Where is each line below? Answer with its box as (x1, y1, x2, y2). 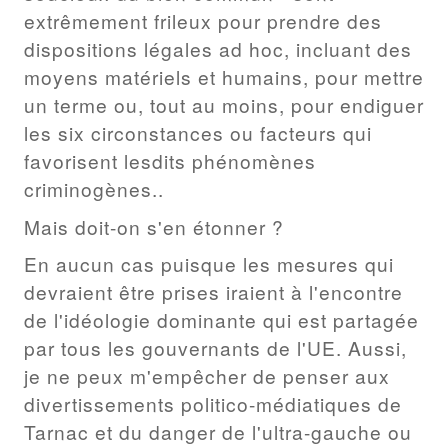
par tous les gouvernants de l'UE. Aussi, (24, 334, 407, 362)
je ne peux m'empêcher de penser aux (24, 362, 390, 390)
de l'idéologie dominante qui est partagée (24, 306, 419, 334)
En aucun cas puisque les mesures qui (24, 250, 394, 278)
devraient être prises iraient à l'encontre (24, 278, 403, 306)
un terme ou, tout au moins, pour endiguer (24, 91, 424, 119)
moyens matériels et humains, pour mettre (24, 63, 424, 91)
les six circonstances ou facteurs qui (24, 119, 372, 147)
